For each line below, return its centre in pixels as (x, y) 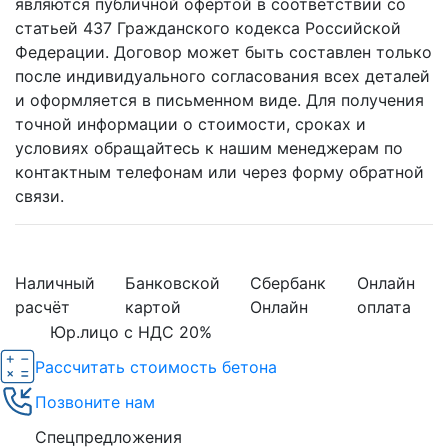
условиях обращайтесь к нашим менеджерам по (209, 148)
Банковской (172, 283)
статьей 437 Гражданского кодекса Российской (208, 28)
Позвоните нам (95, 401)
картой (153, 307)
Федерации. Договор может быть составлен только (223, 52)
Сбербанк (288, 283)
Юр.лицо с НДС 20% (131, 332)
